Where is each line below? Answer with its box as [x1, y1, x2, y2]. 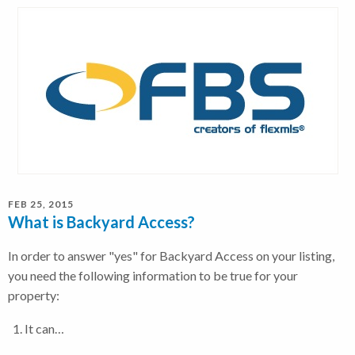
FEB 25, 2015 [8, 197, 74, 210]
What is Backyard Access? [8, 212, 195, 231]
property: [8, 287, 59, 303]
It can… [25, 320, 65, 336]
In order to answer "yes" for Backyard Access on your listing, [8, 247, 334, 263]
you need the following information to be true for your [8, 267, 298, 283]
